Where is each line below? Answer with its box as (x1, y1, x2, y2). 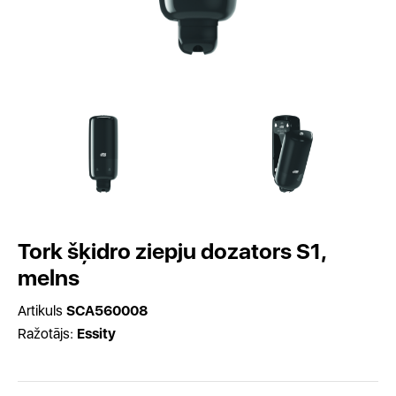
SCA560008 (66, 302, 148, 319)
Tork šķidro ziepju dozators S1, (18, 238, 327, 264)
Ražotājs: (18, 325, 77, 342)
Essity (77, 325, 116, 342)
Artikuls (18, 302, 66, 319)
